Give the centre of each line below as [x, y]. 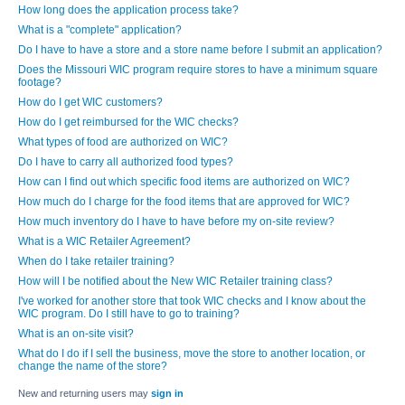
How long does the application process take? [128, 10]
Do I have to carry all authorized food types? [126, 162]
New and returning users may [85, 393]
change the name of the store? [93, 366]
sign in [167, 393]
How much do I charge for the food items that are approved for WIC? [184, 202]
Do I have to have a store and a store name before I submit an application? [200, 50]
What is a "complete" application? [100, 30]
